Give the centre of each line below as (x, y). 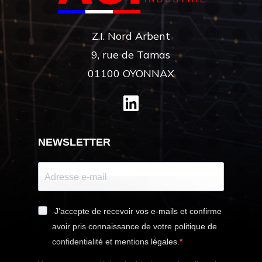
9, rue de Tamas (131, 55)
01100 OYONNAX (131, 74)
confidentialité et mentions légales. (116, 242)
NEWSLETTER (74, 142)
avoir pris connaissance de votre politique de (134, 227)
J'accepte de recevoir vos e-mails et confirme (138, 211)
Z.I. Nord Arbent (131, 36)
